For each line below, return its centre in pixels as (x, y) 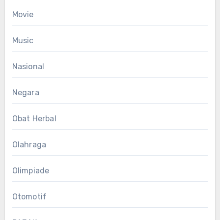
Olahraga (29, 144)
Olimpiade (31, 170)
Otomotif (29, 196)
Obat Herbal (34, 118)
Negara (26, 92)
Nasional (28, 66)
